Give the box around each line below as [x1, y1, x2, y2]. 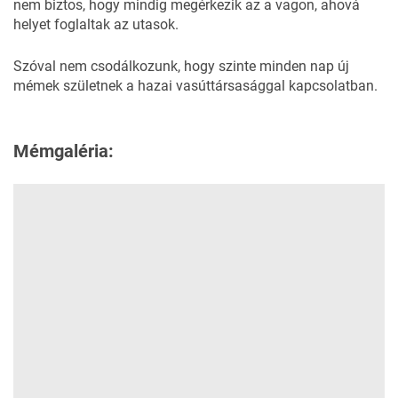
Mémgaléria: [13, 139, 114, 162]
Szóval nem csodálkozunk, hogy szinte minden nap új [13, 57, 349, 75]
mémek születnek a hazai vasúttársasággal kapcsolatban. [13, 76, 378, 94]
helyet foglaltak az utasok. [13, 15, 179, 33]
